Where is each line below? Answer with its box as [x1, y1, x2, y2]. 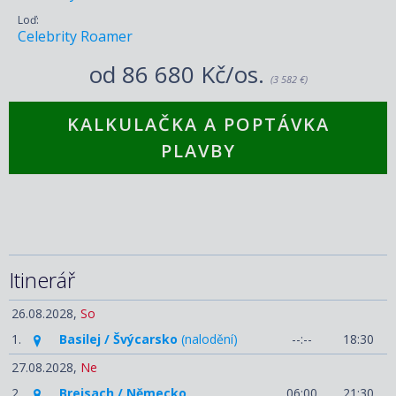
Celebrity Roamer [18, 27, 133, 47]
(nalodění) [178, 331, 238, 348]
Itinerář [9, 265, 75, 295]
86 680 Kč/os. [121, 58, 270, 91]
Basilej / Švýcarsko [59, 331, 178, 348]
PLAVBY [160, 139, 236, 164]
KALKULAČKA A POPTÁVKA [66, 112, 330, 137]
